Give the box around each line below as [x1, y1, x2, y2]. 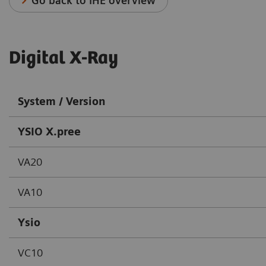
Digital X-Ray [9, 47, 118, 69]
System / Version [18, 94, 106, 107]
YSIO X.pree [18, 125, 81, 138]
